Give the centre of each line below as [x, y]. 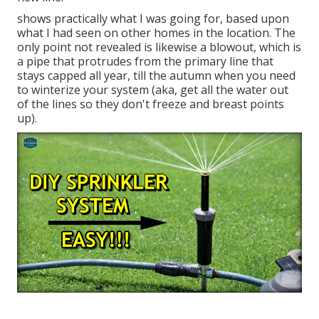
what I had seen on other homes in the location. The [156, 33]
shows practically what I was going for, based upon [153, 19]
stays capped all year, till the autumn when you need [156, 76]
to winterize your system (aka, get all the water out [153, 90]
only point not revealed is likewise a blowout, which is [159, 47]
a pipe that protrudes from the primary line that [145, 62]
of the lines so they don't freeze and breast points [151, 104]
